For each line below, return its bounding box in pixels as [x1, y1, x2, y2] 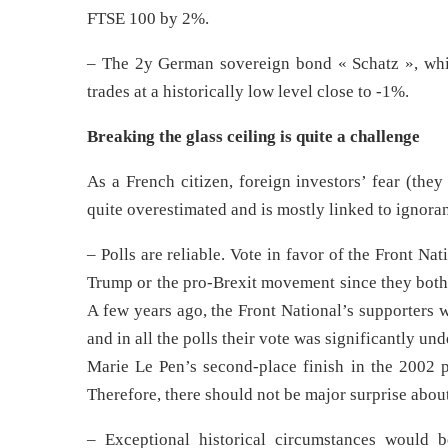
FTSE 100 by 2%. [87, 9, 209, 28]
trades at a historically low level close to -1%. [87, 82, 409, 101]
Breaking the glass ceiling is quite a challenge [87, 127, 420, 146]
